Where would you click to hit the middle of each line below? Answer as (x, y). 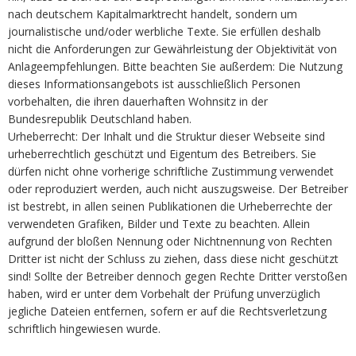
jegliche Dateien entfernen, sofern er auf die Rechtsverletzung (167, 311)
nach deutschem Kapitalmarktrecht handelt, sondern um (153, 14)
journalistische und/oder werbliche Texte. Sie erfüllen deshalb (164, 32)
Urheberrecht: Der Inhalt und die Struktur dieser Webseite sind (166, 137)
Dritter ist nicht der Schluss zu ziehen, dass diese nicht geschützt (173, 259)
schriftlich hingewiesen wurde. (84, 329)
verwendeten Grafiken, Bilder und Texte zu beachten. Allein (159, 224)
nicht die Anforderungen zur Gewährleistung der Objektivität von (172, 49)
